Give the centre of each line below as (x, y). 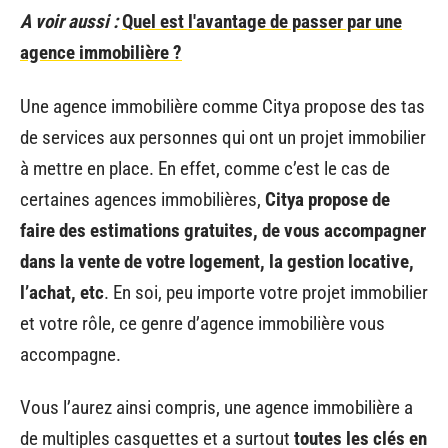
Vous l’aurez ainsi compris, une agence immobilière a (216, 407)
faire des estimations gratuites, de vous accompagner (223, 230)
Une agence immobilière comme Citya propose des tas (222, 106)
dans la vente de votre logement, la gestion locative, (217, 261)
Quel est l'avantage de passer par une (262, 21)
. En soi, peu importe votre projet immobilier (266, 292)
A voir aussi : (69, 21)
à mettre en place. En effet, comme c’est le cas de (205, 168)
